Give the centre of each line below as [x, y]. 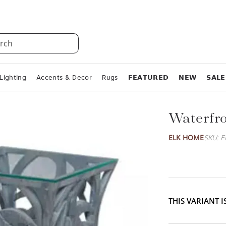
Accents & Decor [64, 77]
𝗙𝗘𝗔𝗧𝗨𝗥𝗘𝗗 [148, 77]
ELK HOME [186, 137]
